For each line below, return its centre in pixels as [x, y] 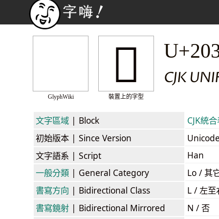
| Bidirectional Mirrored [117, 208]
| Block [84, 120]
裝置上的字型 [126, 97]
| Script [85, 155]
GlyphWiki [61, 97]
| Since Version [100, 138]
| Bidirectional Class [109, 190]
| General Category [109, 172]
